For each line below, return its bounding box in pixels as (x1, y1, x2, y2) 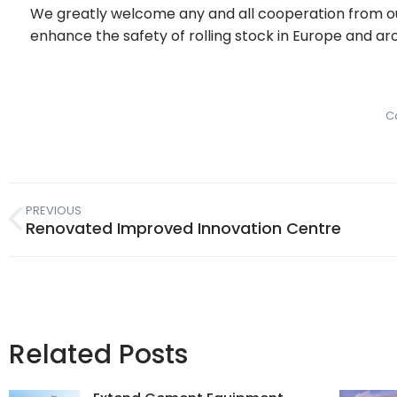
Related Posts (9, 335, 188, 373)
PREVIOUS (26, 201, 82, 219)
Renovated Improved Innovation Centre (26, 216, 341, 239)
